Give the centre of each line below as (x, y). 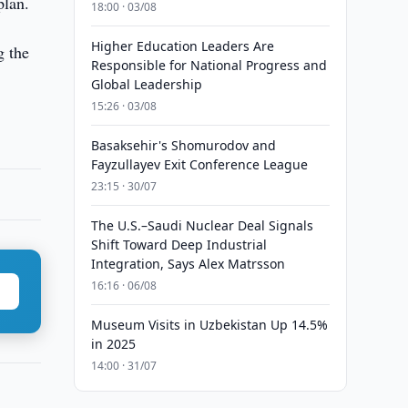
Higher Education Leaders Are (182, 46)
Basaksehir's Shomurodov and (183, 145)
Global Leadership (146, 84)
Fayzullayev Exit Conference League (199, 164)
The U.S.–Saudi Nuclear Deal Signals (202, 225)
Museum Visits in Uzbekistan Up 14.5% (209, 325)
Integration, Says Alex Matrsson (188, 264)
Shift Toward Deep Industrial (178, 245)
